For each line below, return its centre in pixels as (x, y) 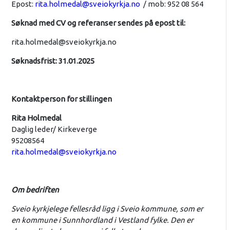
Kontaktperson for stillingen (61, 99)
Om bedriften (35, 189)
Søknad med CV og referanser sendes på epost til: (98, 23)
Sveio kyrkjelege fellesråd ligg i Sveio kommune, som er (107, 208)
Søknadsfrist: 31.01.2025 (53, 61)
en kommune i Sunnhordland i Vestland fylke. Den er (102, 220)
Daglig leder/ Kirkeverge (54, 129)
